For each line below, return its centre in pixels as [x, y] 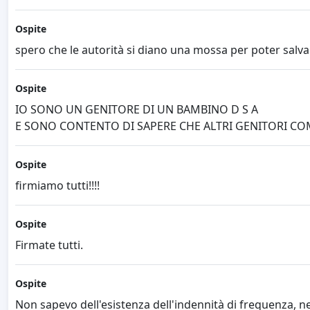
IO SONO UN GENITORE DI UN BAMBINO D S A [137, 109]
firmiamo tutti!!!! [57, 185]
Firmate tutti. [49, 245]
